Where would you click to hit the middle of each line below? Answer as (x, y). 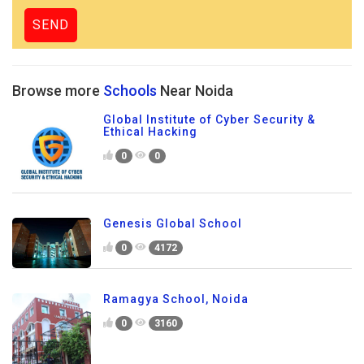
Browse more (58, 91)
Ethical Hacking (150, 132)
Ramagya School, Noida (176, 299)
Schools (130, 91)
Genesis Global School (173, 223)
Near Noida (195, 91)
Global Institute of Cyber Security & (209, 119)
